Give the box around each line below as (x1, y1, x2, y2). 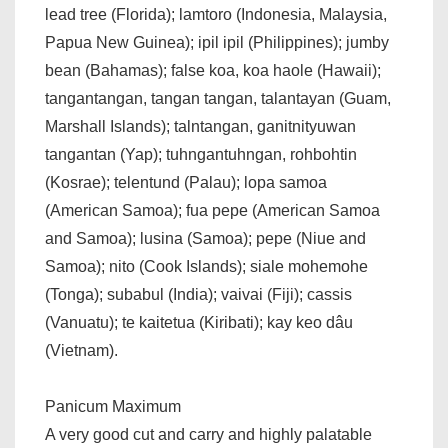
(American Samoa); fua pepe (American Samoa (45, 202, 380, 219)
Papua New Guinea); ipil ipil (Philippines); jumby (45, 34, 389, 51)
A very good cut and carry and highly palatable (45, 426, 372, 443)
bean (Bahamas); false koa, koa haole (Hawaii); (45, 62, 381, 79)
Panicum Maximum (45, 398, 181, 415)
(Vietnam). (45, 342, 118, 359)
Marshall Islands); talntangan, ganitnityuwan (45, 118, 356, 135)
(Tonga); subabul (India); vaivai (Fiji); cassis (45, 286, 352, 303)
